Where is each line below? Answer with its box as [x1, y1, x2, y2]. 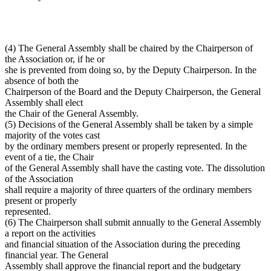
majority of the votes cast [5, 129, 100, 140]
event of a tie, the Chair [5, 151, 94, 162]
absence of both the [5, 75, 79, 86]
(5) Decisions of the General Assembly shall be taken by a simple [5, 119, 253, 129]
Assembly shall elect [5, 97, 83, 108]
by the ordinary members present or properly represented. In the [5, 140, 247, 151]
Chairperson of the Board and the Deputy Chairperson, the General [5, 86, 261, 97]
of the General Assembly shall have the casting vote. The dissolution [5, 162, 265, 173]
